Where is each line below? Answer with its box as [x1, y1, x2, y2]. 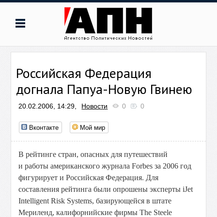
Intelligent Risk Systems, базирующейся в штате [18, 197, 172, 205]
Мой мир [80, 123, 106, 132]
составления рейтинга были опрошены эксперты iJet [18, 185, 193, 193]
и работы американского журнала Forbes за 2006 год [18, 162, 192, 170]
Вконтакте [29, 123, 59, 132]
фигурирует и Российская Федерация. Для [18, 173, 159, 182]
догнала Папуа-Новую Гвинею [16, 80, 193, 98]
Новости [81, 102, 108, 110]
